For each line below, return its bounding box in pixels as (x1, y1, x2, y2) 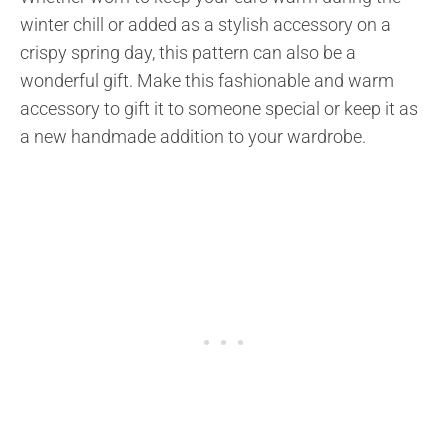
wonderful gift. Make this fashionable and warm (20, 69, 394, 91)
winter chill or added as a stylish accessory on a (20, 13, 391, 35)
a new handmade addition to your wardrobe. (20, 125, 366, 147)
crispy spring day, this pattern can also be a (20, 41, 356, 63)
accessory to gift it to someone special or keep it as (20, 97, 418, 119)
